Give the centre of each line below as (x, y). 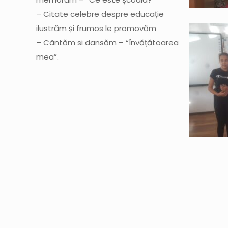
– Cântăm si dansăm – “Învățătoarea (108, 43)
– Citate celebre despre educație (100, 14)
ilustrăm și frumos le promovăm (96, 28)
